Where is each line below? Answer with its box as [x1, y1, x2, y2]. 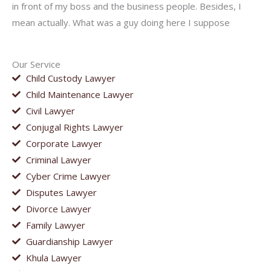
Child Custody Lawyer [25, 71, 116, 84]
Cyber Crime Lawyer [25, 169, 111, 182]
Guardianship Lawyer [25, 235, 113, 247]
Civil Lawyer [25, 104, 75, 117]
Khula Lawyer [25, 251, 82, 264]
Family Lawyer [25, 218, 85, 231]
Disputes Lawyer [25, 186, 97, 198]
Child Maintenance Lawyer [25, 88, 134, 100]
